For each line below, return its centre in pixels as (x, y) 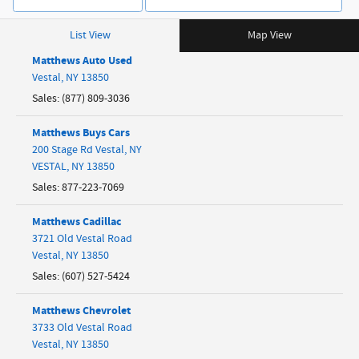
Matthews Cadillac (77, 221)
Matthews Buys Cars (81, 132)
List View (90, 35)
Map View (269, 35)
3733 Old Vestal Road (82, 327)
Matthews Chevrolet (81, 310)
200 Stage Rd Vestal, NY (87, 149)
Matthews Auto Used (82, 60)
